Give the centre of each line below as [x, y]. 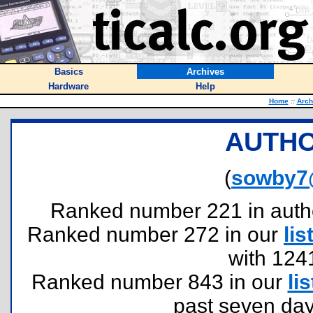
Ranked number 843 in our [159, 282]
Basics [68, 72]
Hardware [68, 86]
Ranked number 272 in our [155, 234]
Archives [205, 72]
